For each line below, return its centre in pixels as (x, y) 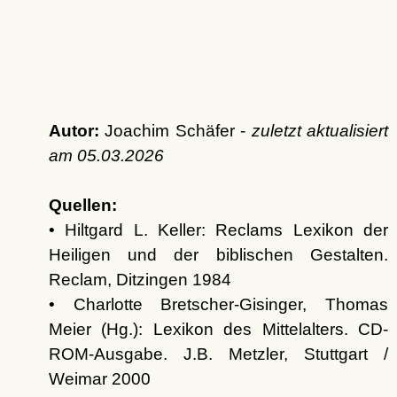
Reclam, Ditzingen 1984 (140, 280)
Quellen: (82, 206)
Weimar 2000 (99, 379)
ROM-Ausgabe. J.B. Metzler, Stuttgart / (218, 354)
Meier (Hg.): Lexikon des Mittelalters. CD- (218, 330)
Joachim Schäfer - (175, 131)
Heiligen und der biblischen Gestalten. (218, 255)
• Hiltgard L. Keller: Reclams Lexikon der (218, 230)
